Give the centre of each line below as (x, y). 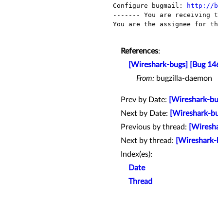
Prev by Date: (145, 100)
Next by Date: (145, 114)
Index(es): (136, 154)
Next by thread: (148, 141)
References (139, 51)
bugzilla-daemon (183, 79)
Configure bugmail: (150, 6)
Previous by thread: (155, 127)
